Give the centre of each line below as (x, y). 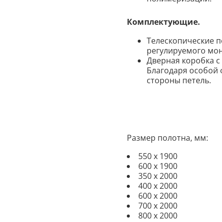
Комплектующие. (164, 22)
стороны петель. (179, 81)
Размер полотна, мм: (167, 138)
